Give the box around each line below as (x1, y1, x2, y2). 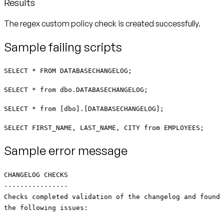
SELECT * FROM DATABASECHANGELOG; (4, 67, 132, 75)
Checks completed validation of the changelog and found (4, 193, 220, 201)
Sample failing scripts (4, 39, 122, 54)
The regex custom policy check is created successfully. (4, 18, 200, 28)
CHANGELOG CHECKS (4, 171, 68, 179)
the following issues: (4, 204, 88, 212)
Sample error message (4, 143, 127, 158)
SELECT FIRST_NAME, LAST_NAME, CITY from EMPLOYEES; (4, 124, 204, 132)
